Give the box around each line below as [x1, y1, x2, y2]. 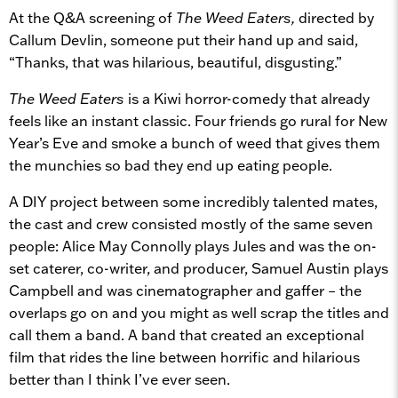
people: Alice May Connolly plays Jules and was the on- [9, 236, 377, 255]
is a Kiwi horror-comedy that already [128, 89, 370, 107]
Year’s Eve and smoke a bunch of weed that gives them [9, 133, 380, 152]
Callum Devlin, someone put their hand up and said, [9, 30, 358, 49]
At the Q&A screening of [9, 8, 176, 27]
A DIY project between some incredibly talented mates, [9, 192, 378, 211]
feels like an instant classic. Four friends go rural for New [9, 111, 387, 130]
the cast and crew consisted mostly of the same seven [9, 214, 373, 233]
